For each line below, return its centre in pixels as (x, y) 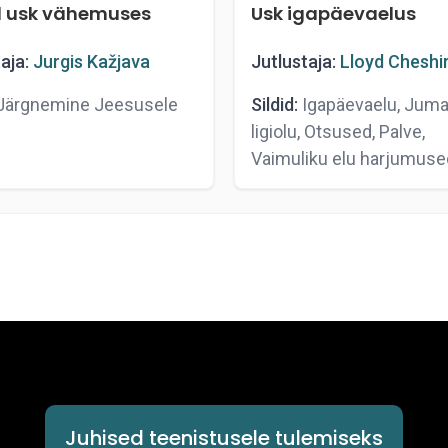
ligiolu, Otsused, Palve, (338, 131)
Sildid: (274, 104)
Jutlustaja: (293, 61)
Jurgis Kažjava (91, 61)
